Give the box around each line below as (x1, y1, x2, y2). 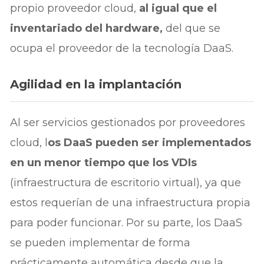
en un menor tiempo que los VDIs (10, 156, 197, 170)
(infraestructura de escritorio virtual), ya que (10, 176, 242, 190)
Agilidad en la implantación (10, 77, 182, 91)
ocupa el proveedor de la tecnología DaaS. (10, 41, 234, 55)
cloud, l (10, 136, 48, 150)
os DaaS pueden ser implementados (48, 136, 252, 150)
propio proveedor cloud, (10, 1, 140, 15)
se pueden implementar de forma (10, 236, 191, 250)
